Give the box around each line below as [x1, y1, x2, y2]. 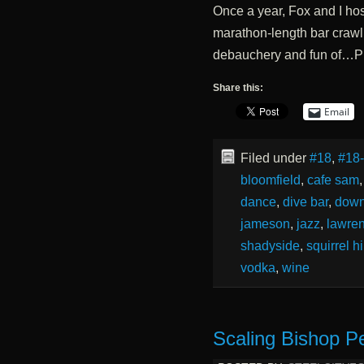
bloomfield [240, 173, 301, 188]
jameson [240, 217, 290, 232]
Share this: [212, 82, 263, 94]
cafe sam [306, 173, 359, 188]
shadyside [240, 239, 300, 253]
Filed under [240, 151, 310, 166]
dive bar [282, 195, 328, 210]
